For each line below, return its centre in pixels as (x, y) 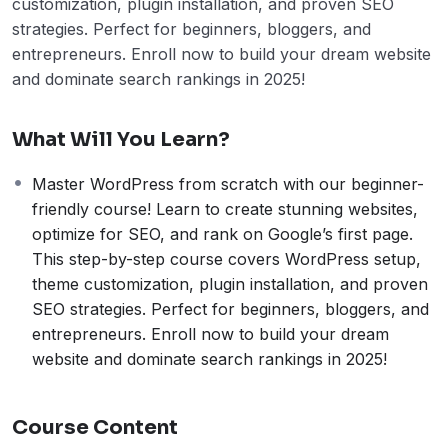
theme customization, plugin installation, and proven (230, 283)
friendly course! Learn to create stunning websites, (225, 208)
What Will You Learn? (121, 139)
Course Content (95, 427)
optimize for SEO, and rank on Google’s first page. (222, 233)
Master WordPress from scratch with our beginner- (228, 183)
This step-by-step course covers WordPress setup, (226, 258)
